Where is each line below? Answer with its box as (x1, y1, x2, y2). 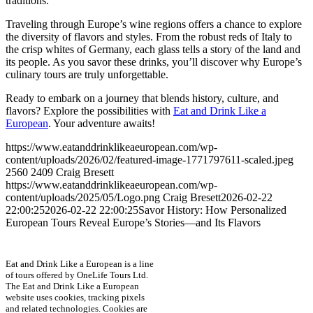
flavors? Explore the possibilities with (6, 105, 173, 117)
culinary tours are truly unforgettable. (6, 68, 168, 81)
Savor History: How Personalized (138, 204, 286, 217)
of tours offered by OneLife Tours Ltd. (6, 270, 148, 281)
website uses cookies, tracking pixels (6, 292, 145, 303)
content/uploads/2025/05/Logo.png (6, 191, 160, 204)
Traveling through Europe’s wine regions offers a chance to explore (6, 18, 302, 31)
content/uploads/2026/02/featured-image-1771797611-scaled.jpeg (6, 154, 293, 166)
